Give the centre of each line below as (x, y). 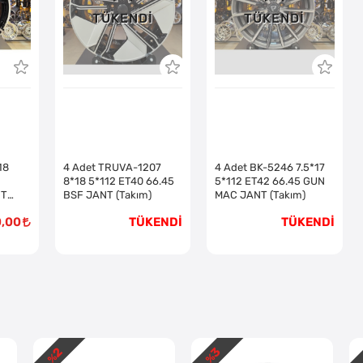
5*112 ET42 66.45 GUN (270, 181)
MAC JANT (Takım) (288, 194)
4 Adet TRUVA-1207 (113, 167)
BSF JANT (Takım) (108, 194)
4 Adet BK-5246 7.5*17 (270, 167)
